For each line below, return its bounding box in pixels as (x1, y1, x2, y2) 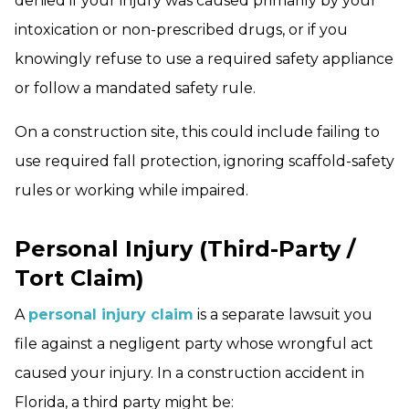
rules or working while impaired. (15, 182, 248, 200)
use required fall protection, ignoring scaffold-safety (15, 152, 394, 171)
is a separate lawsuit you (194, 306, 372, 324)
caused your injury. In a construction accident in (15, 364, 364, 383)
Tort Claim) (15, 265, 144, 292)
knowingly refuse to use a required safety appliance (15, 50, 393, 68)
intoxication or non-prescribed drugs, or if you (15, 21, 348, 39)
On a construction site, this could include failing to (15, 123, 380, 142)
